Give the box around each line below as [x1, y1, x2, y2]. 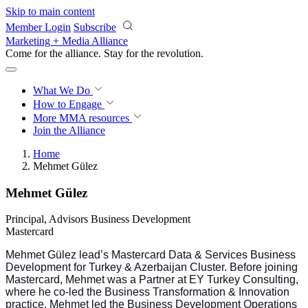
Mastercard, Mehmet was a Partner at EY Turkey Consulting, [5, 274, 298, 286]
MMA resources [56, 112, 129, 124]
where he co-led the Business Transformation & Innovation [5, 286, 289, 298]
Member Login [5, 21, 71, 33]
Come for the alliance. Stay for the [5, 47, 157, 59]
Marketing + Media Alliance [5, 35, 128, 47]
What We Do [33, 85, 93, 96]
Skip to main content [5, 5, 95, 17]
